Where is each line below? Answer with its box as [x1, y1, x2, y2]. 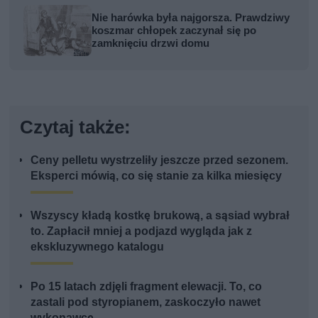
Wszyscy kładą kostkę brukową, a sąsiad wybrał [31, 208, 290, 222]
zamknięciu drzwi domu [92, 36, 210, 50]
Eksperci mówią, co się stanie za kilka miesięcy [31, 168, 283, 182]
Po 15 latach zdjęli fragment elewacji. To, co [31, 279, 263, 293]
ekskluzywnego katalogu [31, 239, 165, 253]
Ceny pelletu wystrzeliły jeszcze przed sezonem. [31, 153, 289, 167]
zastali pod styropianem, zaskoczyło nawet [31, 295, 261, 309]
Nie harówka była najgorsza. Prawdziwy [92, 11, 290, 24]
